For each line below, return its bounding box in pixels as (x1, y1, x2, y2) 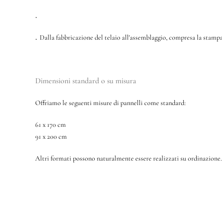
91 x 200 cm (35, 132, 67, 141)
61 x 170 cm (35, 120, 66, 129)
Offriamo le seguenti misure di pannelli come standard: (35, 99, 186, 107)
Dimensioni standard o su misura (35, 76, 136, 86)
